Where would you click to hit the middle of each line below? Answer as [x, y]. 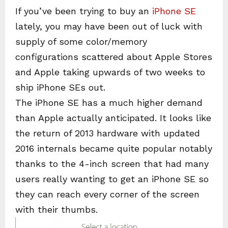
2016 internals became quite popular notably [114, 148]
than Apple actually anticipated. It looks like [113, 118]
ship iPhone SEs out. [60, 87]
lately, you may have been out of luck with [109, 26]
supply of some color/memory [81, 41]
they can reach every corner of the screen [107, 194]
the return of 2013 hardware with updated [108, 133]
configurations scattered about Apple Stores [114, 57]
